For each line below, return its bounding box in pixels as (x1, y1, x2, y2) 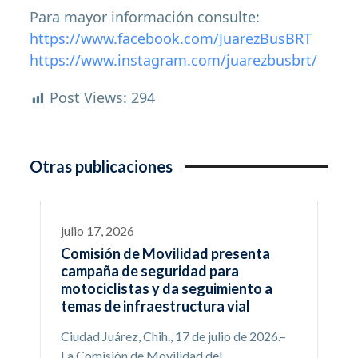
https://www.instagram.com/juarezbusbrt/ (30, 50, 318, 70)
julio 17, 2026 (60, 223, 134, 239)
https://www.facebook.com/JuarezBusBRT (30, 29, 312, 49)
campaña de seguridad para (60, 262, 239, 280)
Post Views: (50, 88, 128, 108)
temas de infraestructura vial (60, 297, 250, 316)
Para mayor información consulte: (30, 7, 261, 27)
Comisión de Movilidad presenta (60, 245, 270, 263)
